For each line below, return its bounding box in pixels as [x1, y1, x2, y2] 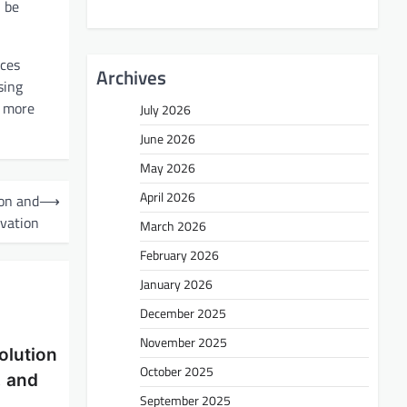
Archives [96, 62, 166, 92]
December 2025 [140, 303, 226, 323]
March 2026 [140, 215, 206, 236]
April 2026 [140, 186, 195, 207]
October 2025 [140, 361, 213, 382]
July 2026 [140, 99, 191, 120]
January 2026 [140, 273, 213, 294]
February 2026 [140, 244, 219, 265]
